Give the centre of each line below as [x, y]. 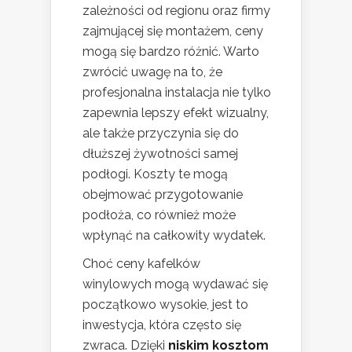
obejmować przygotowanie [163, 194]
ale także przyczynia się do [161, 133]
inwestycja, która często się [162, 324]
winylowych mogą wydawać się [175, 284]
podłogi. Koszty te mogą [155, 174]
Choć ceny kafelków [141, 263]
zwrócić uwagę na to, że [152, 71]
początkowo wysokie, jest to [165, 304]
